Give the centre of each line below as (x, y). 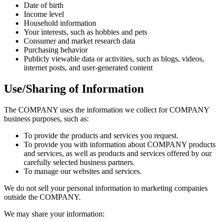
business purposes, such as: (46, 119)
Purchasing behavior (56, 50)
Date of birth (44, 5)
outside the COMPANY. (42, 197)
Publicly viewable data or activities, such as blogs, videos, (114, 59)
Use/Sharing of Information (74, 89)
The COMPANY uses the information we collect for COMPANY (107, 110)
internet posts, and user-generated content (88, 68)
